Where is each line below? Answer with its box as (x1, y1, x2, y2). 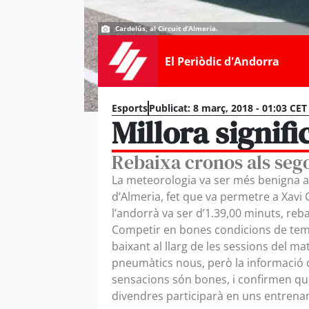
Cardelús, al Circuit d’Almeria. (115, 23, 218, 33)
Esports (112, 101, 148, 114)
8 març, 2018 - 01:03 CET (193, 101, 307, 114)
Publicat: (149, 101, 190, 114)
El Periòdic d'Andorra (164, 53, 279, 69)
